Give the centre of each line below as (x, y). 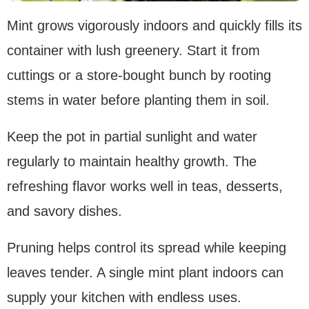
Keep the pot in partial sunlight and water (132, 137)
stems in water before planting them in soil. (138, 100)
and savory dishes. (64, 211)
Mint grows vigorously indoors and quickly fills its (154, 26)
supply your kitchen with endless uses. (124, 298)
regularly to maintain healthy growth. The (132, 162)
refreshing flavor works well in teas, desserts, (145, 187)
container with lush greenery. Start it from (133, 51)
